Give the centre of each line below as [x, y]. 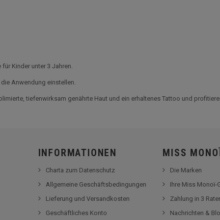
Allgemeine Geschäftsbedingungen [96, 184]
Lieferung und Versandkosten [87, 199]
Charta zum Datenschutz [80, 170]
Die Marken [186, 170]
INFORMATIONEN [77, 153]
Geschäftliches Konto [76, 213]
